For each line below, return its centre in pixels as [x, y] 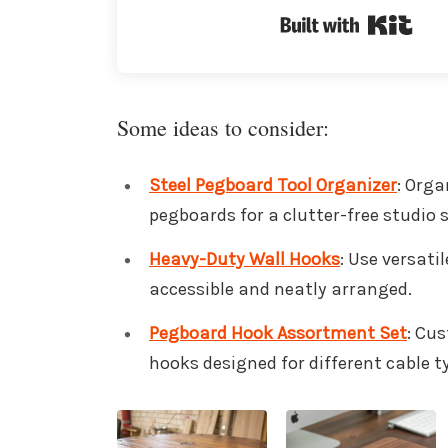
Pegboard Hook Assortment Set [277, 333]
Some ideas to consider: [222, 127]
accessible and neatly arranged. [280, 289]
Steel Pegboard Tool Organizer [272, 184]
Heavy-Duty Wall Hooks [244, 259]
